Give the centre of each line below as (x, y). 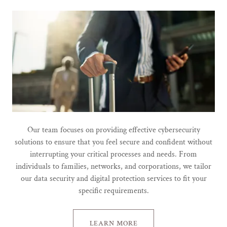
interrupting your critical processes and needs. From (113, 154)
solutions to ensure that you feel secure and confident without (113, 142)
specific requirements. (113, 191)
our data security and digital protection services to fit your (113, 178)
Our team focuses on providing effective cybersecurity (113, 130)
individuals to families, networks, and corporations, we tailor (113, 166)
